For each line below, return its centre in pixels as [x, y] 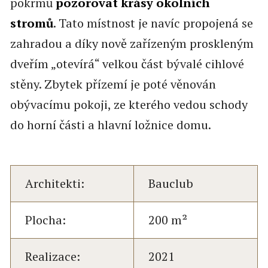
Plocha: [45, 220]
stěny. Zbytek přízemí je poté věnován [113, 84]
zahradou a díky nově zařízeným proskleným [132, 44]
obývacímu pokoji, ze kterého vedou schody [129, 105]
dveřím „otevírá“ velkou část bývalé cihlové [127, 64]
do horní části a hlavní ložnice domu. [110, 125]
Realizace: [52, 257]
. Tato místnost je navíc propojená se [153, 23]
